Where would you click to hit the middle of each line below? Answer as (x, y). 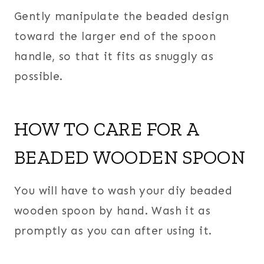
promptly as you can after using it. (113, 230)
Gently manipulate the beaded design (122, 16)
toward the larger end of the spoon (115, 36)
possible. (39, 76)
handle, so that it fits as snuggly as (114, 56)
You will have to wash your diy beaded (123, 190)
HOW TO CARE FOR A (107, 129)
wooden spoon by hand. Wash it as (113, 210)
